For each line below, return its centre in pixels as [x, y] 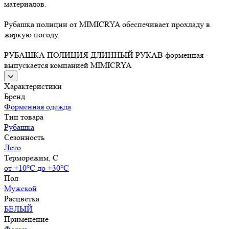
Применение [26, 219]
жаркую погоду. [32, 34]
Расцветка [22, 198]
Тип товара [24, 117]
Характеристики [33, 86]
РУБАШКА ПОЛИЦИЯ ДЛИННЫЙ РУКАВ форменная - [106, 55]
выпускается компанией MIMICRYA [68, 65]
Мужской [20, 188]
